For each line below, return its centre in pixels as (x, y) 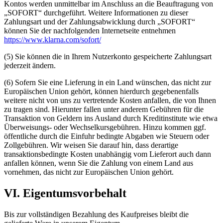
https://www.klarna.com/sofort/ (53, 39)
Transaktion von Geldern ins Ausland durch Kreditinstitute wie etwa (111, 118)
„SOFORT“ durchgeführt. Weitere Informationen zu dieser (96, 12)
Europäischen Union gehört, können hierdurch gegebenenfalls (101, 91)
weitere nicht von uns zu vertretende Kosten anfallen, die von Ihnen (110, 100)
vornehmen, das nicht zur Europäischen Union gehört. (89, 172)
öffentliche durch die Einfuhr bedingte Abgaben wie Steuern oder (107, 136)
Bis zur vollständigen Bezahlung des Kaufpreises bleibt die (96, 214)
